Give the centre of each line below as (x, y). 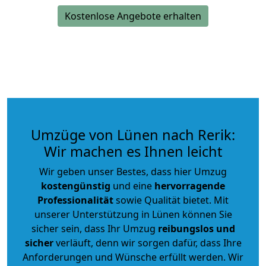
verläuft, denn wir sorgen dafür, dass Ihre (147, 243)
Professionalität (75, 200)
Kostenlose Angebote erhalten (133, 16)
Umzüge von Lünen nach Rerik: (133, 134)
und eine (132, 186)
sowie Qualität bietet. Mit (171, 200)
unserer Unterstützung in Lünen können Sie (133, 214)
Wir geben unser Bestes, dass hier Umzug (133, 171)
